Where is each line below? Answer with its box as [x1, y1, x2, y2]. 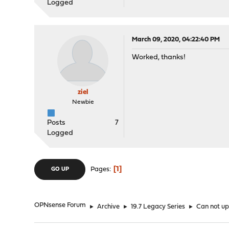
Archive [97, 203, 120, 210]
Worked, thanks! [132, 54, 186, 61]
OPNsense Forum [34, 202, 86, 209]
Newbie [72, 99, 94, 105]
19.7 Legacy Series [131, 203, 186, 210]
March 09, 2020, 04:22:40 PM [132, 36, 220, 43]
